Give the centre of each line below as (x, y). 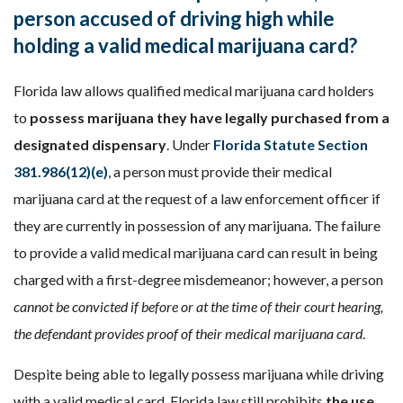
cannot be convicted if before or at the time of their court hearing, (198, 306)
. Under (190, 144)
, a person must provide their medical (220, 171)
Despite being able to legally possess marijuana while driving (199, 374)
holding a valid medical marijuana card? (185, 45)
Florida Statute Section (291, 144)
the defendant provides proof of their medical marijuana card (188, 333)
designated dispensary (90, 144)
